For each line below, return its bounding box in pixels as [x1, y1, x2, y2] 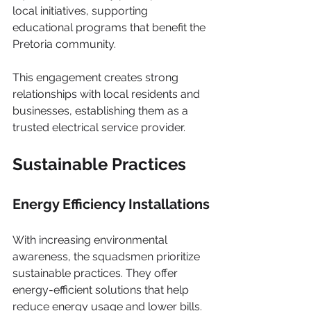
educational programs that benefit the [12, 21, 208, 34]
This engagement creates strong [12, 71, 181, 84]
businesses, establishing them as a [12, 104, 191, 117]
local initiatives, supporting [12, 4, 151, 17]
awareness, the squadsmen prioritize [12, 250, 203, 263]
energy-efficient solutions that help [12, 283, 192, 296]
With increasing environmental [12, 233, 170, 246]
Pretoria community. [12, 37, 116, 51]
